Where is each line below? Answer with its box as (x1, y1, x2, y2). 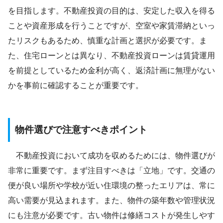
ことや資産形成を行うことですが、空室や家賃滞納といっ (8, 21, 215, 30)
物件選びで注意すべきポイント (15, 124, 147, 135)
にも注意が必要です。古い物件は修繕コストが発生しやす (8, 211, 215, 220)
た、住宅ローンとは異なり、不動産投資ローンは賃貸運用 (8, 51, 215, 60)
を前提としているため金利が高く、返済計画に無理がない (8, 66, 215, 75)
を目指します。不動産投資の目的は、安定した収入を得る (8, 6, 215, 15)
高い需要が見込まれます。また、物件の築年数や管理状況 (8, 196, 215, 205)
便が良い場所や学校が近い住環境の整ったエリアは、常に (8, 181, 215, 190)
